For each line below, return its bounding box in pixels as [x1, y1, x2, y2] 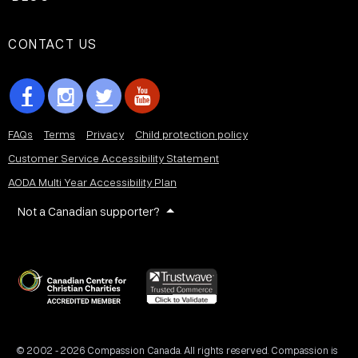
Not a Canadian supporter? [18, 204, 160, 218]
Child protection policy [135, 127, 248, 141]
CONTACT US [8, 35, 97, 52]
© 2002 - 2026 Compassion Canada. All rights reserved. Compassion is [16, 343, 338, 356]
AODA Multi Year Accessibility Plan [8, 175, 177, 189]
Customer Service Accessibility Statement [8, 151, 219, 165]
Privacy [86, 127, 124, 141]
